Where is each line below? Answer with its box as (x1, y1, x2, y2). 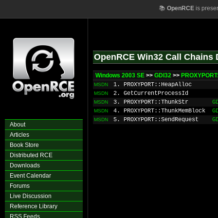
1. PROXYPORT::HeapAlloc (113, 81, 192, 88)
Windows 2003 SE (95, 72, 145, 79)
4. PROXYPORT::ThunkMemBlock (113, 108, 205, 114)
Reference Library (10, 203, 57, 210)
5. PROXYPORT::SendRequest (113, 116, 199, 123)
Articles (10, 131, 29, 138)
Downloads (10, 162, 40, 169)
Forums (10, 182, 30, 189)
